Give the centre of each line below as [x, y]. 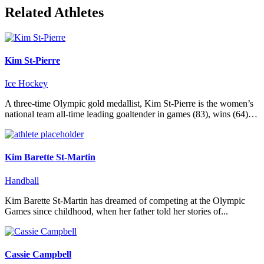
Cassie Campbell [38, 254]
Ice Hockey [26, 84]
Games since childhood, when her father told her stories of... [116, 211]
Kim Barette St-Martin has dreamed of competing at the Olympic [125, 200]
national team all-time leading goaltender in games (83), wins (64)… [131, 114]
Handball [22, 180]
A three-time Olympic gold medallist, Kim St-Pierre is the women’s [129, 104]
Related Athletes [54, 12]
